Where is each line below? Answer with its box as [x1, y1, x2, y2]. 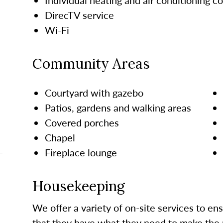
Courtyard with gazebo [44, 85, 143, 100]
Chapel [44, 130, 75, 144]
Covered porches [44, 115, 119, 129]
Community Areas [32, 54, 150, 73]
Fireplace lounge [44, 145, 117, 159]
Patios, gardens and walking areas [44, 100, 191, 114]
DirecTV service [44, 7, 114, 22]
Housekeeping [32, 177, 125, 195]
